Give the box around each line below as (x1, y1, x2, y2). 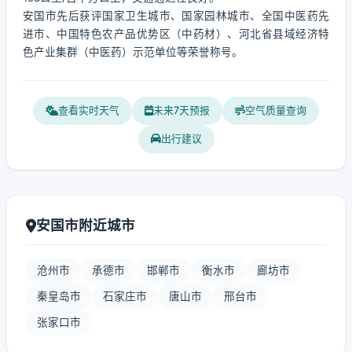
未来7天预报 (153, 104, 210, 116)
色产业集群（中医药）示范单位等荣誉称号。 (23, 46, 243, 58)
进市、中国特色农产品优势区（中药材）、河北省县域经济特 (23, 27, 329, 40)
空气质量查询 (245, 104, 306, 116)
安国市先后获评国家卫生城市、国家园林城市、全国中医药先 (23, 9, 329, 22)
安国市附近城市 (36, 217, 135, 233)
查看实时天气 (58, 104, 119, 116)
